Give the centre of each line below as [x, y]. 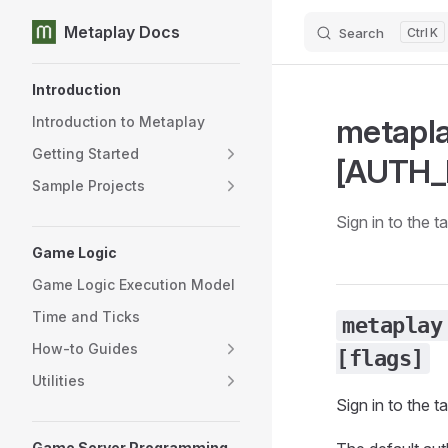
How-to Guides [85, 348]
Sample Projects [88, 185]
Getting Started [85, 153]
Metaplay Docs [122, 31]
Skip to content [78, 33]
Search [361, 33]
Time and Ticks [86, 316]
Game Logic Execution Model [133, 284]
